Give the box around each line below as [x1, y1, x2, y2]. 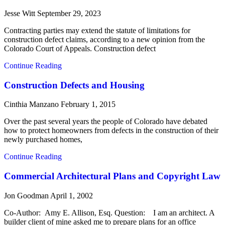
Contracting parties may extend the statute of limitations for [4, 26, 190, 35]
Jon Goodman [4, 191, 50, 200]
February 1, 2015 [61, 100, 116, 109]
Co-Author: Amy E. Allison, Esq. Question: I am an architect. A [4, 208, 214, 217]
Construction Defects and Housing [4, 79, 145, 90]
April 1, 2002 [50, 191, 93, 200]
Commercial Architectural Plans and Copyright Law [4, 171, 220, 182]
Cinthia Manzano [4, 100, 61, 109]
